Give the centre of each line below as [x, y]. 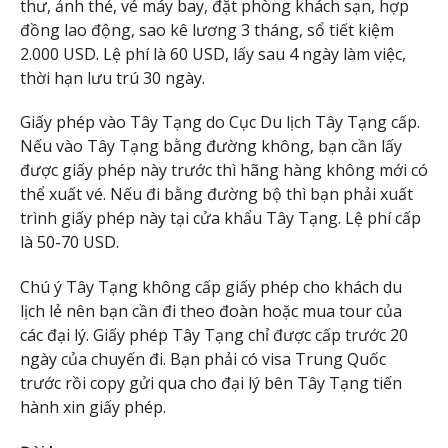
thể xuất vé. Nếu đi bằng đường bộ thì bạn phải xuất [216, 194]
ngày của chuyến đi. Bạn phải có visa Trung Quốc [203, 359]
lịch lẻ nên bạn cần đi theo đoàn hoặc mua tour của [211, 311]
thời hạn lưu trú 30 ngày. [112, 77]
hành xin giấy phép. [93, 407]
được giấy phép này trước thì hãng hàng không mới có [224, 170]
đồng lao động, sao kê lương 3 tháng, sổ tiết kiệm [207, 29]
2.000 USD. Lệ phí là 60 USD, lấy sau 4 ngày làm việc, [213, 53]
